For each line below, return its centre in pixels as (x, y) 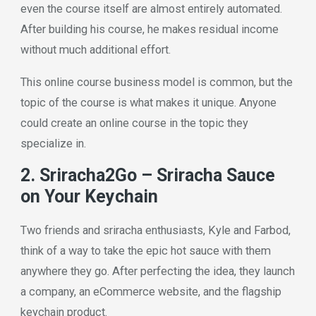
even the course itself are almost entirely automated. (151, 9)
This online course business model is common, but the (156, 82)
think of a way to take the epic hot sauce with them (145, 250)
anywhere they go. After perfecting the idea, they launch (157, 271)
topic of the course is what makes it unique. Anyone (148, 102)
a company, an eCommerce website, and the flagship (151, 291)
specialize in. (53, 143)
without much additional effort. (95, 50)
